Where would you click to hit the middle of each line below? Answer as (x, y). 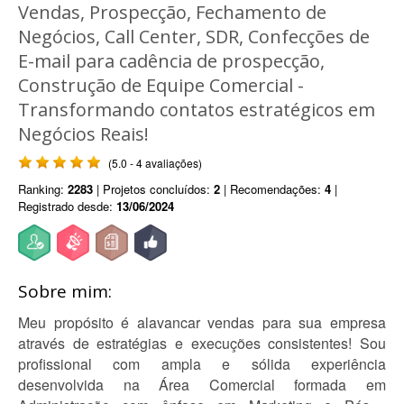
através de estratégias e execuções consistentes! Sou (202, 343)
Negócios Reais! (83, 134)
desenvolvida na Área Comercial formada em (202, 385)
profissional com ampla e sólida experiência (202, 364)
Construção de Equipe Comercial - (161, 85)
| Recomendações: (272, 189)
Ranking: (43, 189)
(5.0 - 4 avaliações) (155, 163)
